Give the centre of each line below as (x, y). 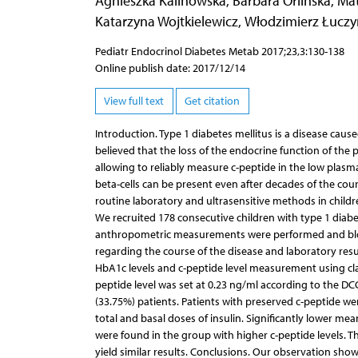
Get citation (212, 101)
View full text (134, 101)
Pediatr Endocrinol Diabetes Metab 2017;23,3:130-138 (219, 51)
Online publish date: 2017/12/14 (170, 68)
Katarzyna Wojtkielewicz (166, 21)
